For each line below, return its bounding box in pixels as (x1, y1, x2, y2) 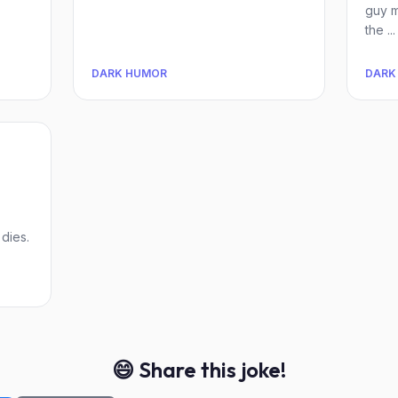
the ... (365, 22, 395, 37)
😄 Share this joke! (112, 356, 286, 383)
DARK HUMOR (92, 67, 167, 80)
